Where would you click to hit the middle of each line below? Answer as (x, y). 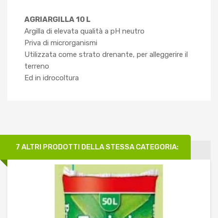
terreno (37, 66)
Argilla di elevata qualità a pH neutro (84, 31)
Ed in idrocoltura (52, 78)
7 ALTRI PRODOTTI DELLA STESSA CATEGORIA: (97, 147)
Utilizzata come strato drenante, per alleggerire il (106, 54)
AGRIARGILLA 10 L (57, 19)
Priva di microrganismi (61, 43)
